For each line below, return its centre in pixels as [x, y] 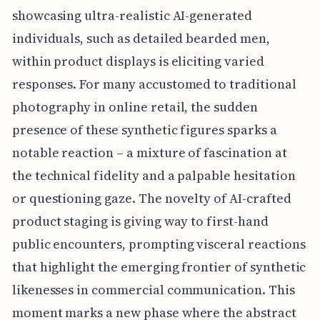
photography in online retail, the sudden [135, 107]
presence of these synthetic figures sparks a [144, 130]
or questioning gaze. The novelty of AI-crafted [151, 199]
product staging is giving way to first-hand [140, 221]
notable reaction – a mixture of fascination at [149, 153]
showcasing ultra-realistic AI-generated [132, 16]
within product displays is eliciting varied [138, 61]
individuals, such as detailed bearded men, [141, 39]
